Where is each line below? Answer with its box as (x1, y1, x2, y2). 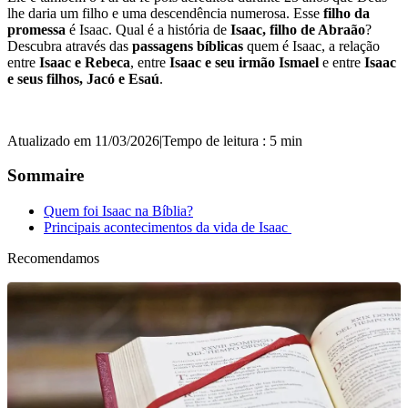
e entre (319, 54, 364, 70)
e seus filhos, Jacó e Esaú (7, 70, 159, 87)
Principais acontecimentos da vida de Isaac (44, 219, 291, 235)
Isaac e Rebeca (39, 54, 130, 70)
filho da (323, 5, 370, 21)
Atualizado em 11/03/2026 (7, 132, 159, 148)
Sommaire (7, 166, 84, 186)
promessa (7, 21, 66, 37)
